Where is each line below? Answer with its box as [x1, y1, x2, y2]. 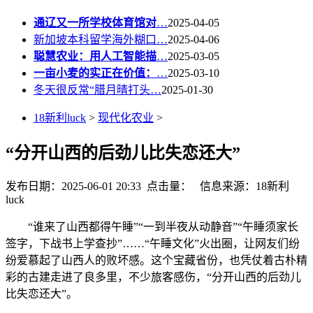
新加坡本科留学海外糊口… [34, 33, 168, 45]
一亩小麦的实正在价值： [34, 66, 156, 79]
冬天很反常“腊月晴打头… [34, 83, 161, 96]
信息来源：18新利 [191, 180, 289, 193]
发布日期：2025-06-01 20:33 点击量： [6, 180, 191, 193]
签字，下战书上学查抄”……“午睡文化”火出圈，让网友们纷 [6, 238, 300, 250]
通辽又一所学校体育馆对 [34, 16, 156, 29]
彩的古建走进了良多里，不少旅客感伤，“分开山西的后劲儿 [6, 271, 301, 284]
